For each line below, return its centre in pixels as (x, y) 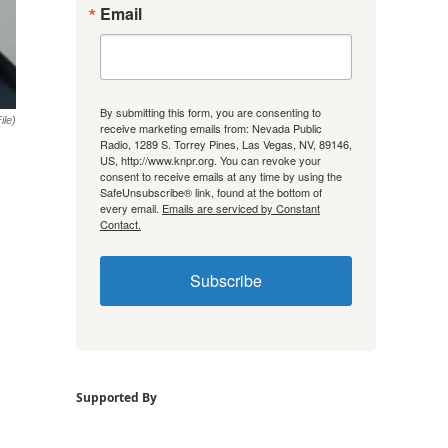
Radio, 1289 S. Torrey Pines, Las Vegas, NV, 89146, (226, 143)
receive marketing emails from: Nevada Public (211, 127)
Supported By (116, 397)
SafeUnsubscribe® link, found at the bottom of (211, 191)
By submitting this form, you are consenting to (210, 111)
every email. (131, 207)
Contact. (120, 223)
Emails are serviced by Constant (241, 207)
